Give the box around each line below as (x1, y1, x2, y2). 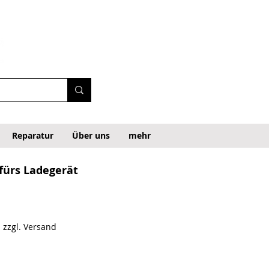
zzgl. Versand (2, 221, 56, 233)
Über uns (71, 130, 110, 142)
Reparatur (11, 130, 53, 142)
